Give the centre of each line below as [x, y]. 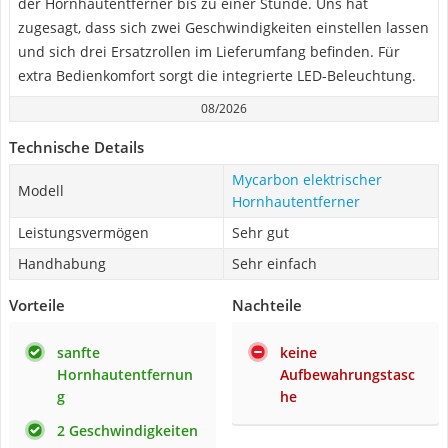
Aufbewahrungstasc [347, 374]
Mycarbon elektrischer [307, 179]
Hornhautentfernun [125, 374]
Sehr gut [260, 232]
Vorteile [37, 305]
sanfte [78, 352]
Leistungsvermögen [83, 232]
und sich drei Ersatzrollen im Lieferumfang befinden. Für [209, 51]
